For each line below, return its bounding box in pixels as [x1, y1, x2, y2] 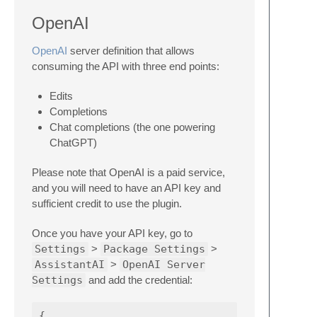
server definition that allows [67, 45, 195, 57]
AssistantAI [35, 258, 105, 272]
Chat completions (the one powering [50, 121, 215, 134]
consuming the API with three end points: [32, 60, 219, 73]
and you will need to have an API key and [32, 182, 221, 195]
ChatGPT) [50, 137, 97, 149]
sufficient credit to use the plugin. [32, 197, 182, 210]
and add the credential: [86, 274, 192, 287]
